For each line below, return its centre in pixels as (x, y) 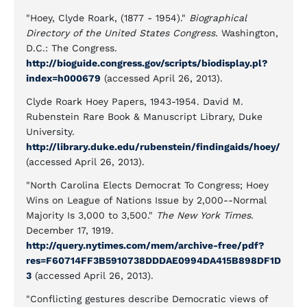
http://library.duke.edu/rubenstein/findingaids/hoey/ (153, 147)
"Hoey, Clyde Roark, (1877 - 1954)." (108, 18)
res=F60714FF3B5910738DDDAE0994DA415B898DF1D (153, 260)
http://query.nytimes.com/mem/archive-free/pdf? (145, 245)
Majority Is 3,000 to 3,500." (91, 215)
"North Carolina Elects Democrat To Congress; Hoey (147, 185)
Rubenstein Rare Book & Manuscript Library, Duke (144, 116)
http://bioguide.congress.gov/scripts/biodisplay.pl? (147, 63)
